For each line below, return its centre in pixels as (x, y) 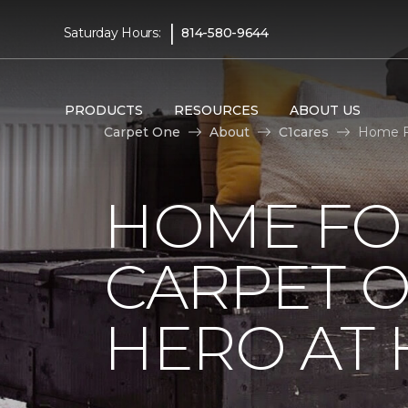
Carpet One (142, 132)
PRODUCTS (103, 110)
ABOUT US (325, 110)
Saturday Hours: (112, 32)
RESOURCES (216, 110)
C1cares (304, 132)
